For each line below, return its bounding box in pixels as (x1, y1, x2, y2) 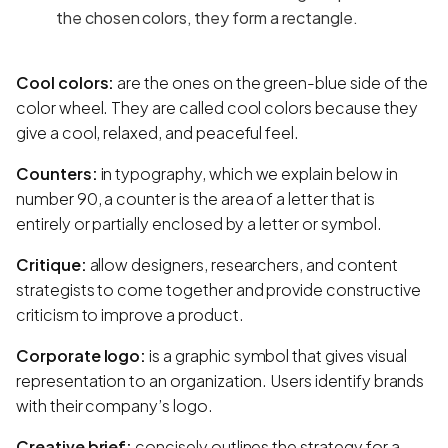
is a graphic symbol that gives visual (146, 344, 407, 366)
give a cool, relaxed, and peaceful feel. (16, 121, 300, 143)
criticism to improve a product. (16, 303, 244, 325)
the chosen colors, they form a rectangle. (56, 6, 359, 28)
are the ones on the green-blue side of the (114, 71, 429, 93)
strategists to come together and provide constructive (16, 278, 421, 300)
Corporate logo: (16, 344, 147, 366)
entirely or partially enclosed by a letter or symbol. (16, 212, 382, 234)
